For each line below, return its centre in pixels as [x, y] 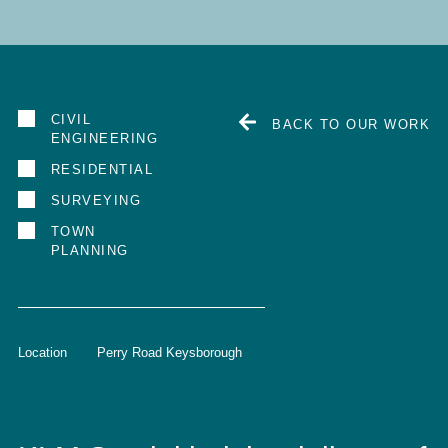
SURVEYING [96, 200]
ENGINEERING [104, 138]
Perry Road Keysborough [169, 352]
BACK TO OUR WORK [351, 124]
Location [42, 352]
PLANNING [89, 250]
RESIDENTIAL [102, 169]
